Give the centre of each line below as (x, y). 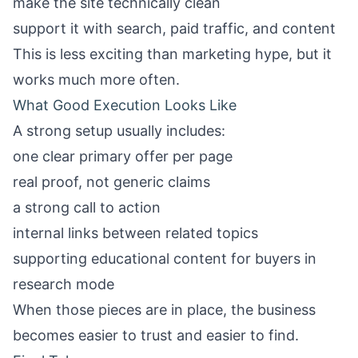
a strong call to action (87, 207)
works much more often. (96, 80)
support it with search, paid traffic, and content (174, 28)
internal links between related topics (135, 233)
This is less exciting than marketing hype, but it (172, 54)
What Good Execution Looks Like (125, 105)
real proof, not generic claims (111, 182)
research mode (64, 284)
